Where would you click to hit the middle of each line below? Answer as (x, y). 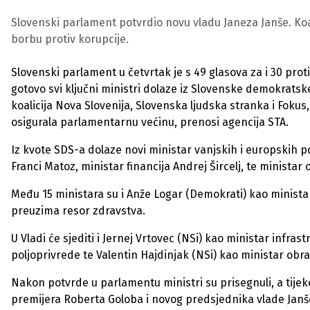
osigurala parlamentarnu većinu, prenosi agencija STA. (150, 122)
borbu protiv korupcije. (70, 39)
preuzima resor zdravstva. (78, 211)
